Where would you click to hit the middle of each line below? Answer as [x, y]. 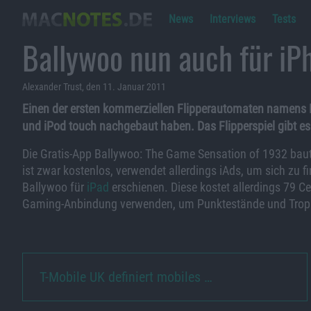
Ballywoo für [54, 187]
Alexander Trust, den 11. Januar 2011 [94, 87]
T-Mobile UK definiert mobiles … [126, 277]
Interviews [233, 19]
